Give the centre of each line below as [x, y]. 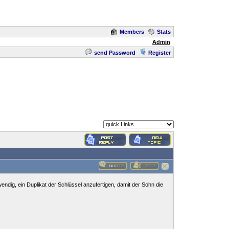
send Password [115, 53]
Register [159, 53]
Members [132, 32]
